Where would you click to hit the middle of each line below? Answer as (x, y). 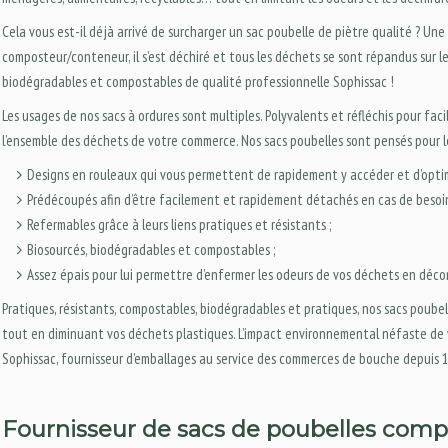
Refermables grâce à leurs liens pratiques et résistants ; (179, 224)
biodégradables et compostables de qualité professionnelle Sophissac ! (198, 81)
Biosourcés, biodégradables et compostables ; (151, 249)
